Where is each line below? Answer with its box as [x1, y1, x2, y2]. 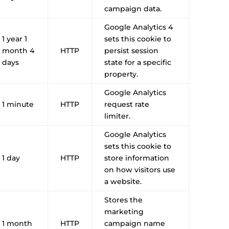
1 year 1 [2, 34, 28, 43]
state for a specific [104, 57, 172, 67]
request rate [104, 99, 150, 109]
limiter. [104, 111, 131, 121]
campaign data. [104, 4, 162, 13]
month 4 [2, 45, 35, 55]
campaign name [104, 218, 166, 228]
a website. [104, 176, 142, 186]
